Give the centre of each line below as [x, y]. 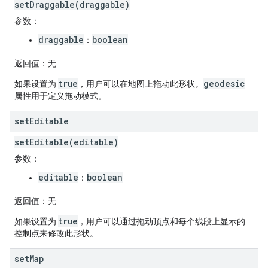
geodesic [224, 83]
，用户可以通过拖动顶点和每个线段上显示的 [162, 221]
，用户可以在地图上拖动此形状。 [141, 84]
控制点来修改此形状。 [56, 233]
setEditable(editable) [66, 142]
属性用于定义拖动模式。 [60, 96]
